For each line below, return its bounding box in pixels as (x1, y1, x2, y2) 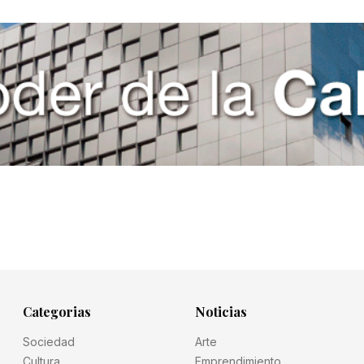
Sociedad (23, 335, 75, 349)
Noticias (195, 303, 247, 320)
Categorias (23, 303, 91, 320)
